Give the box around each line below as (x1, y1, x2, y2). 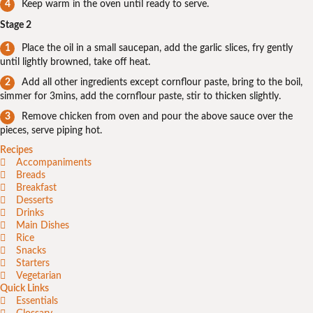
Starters (15, 259, 50, 269)
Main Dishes (15, 221, 69, 231)
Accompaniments (15, 158, 92, 168)
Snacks (15, 246, 46, 256)
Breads (15, 170, 45, 181)
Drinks (15, 208, 44, 219)
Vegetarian (15, 271, 61, 282)
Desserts (15, 196, 53, 206)
